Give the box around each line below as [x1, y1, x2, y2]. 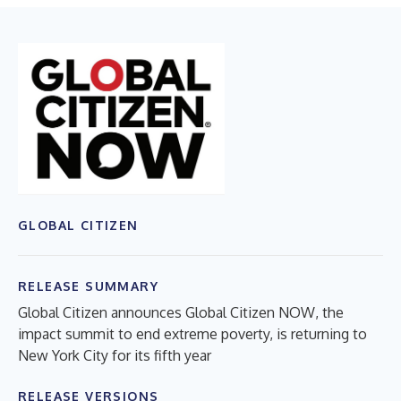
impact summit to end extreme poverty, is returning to [18, 324, 367, 343]
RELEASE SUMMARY [18, 277, 158, 294]
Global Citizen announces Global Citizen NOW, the [18, 303, 344, 321]
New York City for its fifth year [18, 346, 211, 364]
